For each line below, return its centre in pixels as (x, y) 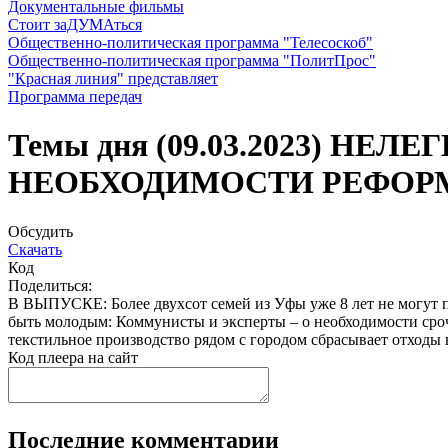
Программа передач (75, 96)
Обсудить (40, 231)
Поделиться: (50, 285)
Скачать (35, 249)
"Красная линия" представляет (113, 78)
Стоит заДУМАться (75, 24)
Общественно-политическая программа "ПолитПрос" (192, 60)
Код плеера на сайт (73, 357)
